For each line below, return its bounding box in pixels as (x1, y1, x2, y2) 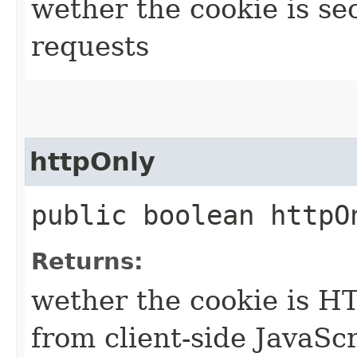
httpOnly (29, 147, 155, 176)
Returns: (31, 247, 143, 275)
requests (31, 29, 149, 62)
